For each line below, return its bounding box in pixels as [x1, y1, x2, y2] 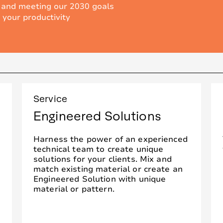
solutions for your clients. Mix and [33, 153, 172, 165]
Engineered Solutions [33, 107, 161, 123]
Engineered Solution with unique [33, 173, 166, 185]
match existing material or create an [33, 163, 183, 175]
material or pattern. [33, 183, 114, 195]
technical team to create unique [33, 143, 164, 155]
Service [33, 92, 67, 104]
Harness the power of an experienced [33, 133, 188, 145]
